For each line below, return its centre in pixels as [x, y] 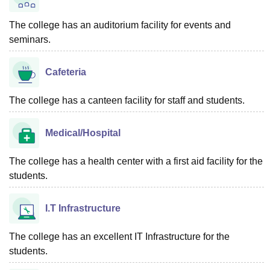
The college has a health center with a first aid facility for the [136, 161]
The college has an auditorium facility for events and [120, 25]
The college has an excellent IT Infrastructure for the [119, 237]
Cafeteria [66, 72]
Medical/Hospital [83, 133]
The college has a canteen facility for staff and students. [127, 100]
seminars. [30, 39]
